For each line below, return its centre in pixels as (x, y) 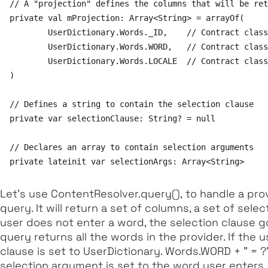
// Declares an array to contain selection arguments (132, 147)
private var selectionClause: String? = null (112, 118)
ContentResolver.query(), (117, 193)
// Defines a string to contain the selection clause (132, 104)
